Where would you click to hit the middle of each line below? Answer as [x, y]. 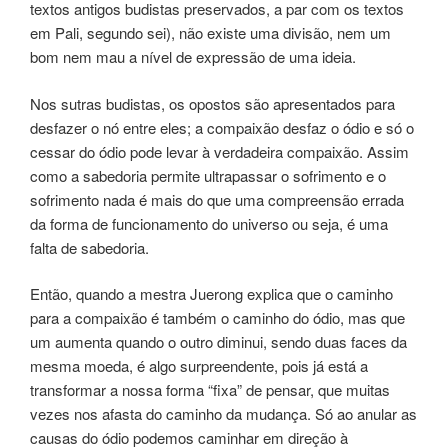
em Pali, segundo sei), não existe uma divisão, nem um [210, 33]
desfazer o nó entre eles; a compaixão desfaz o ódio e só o [222, 127]
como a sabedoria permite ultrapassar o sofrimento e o [208, 175]
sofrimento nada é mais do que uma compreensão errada [217, 199]
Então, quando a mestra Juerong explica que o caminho [211, 294]
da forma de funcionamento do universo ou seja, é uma [209, 223]
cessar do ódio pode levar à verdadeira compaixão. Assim [219, 151]
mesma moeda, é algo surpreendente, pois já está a [199, 366]
